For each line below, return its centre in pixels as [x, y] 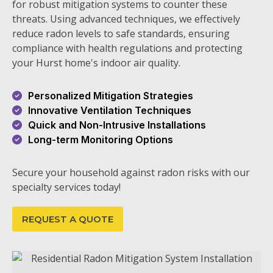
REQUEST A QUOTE [68, 219]
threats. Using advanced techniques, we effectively [126, 19]
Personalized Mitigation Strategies [112, 96]
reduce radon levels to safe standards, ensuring [121, 34]
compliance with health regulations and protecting [127, 48]
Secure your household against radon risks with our [131, 172]
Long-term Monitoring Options [102, 140]
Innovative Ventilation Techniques [111, 110]
